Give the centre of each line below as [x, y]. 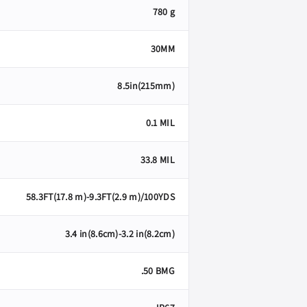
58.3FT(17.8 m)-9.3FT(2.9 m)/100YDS [100, 197]
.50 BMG [158, 271]
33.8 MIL [157, 160]
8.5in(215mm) [146, 86]
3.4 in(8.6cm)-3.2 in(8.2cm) [120, 234]
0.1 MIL [160, 123]
